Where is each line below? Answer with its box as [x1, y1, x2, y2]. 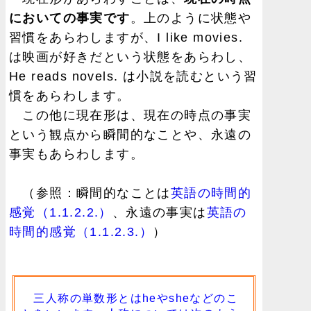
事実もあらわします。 [9, 147, 144, 162]
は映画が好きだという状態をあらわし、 [9, 50, 252, 65]
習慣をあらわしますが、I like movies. [9, 31, 244, 45]
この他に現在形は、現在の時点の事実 [9, 108, 252, 123]
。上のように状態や [130, 11, 252, 26]
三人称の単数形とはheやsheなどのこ [22, 292, 238, 305]
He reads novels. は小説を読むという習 [9, 69, 258, 84]
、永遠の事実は [112, 205, 207, 220]
